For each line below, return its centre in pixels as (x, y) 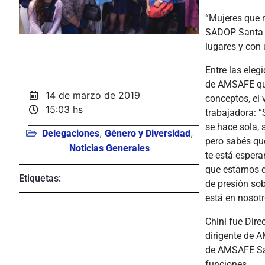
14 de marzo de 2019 (93, 96)
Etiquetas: (40, 179)
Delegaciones (71, 134)
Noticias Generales (109, 148)
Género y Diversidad (148, 134)
